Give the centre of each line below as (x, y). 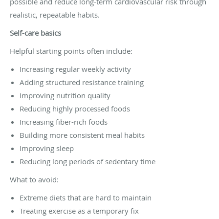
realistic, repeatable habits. (55, 14)
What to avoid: (34, 179)
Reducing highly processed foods (75, 108)
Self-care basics (35, 33)
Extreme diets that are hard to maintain (86, 197)
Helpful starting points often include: (71, 51)
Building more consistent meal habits (82, 135)
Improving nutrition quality (65, 95)
